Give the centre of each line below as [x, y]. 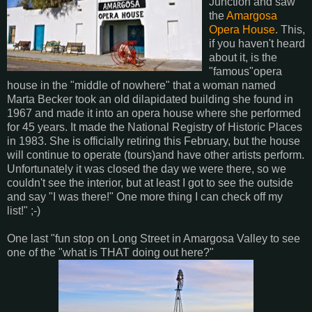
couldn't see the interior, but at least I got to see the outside [150, 182]
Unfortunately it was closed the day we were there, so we [147, 169]
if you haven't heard [257, 43]
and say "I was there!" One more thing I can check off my [145, 196]
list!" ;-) [24, 210]
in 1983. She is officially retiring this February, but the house [154, 141]
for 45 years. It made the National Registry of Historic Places [155, 127]
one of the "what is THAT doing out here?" [110, 252]
